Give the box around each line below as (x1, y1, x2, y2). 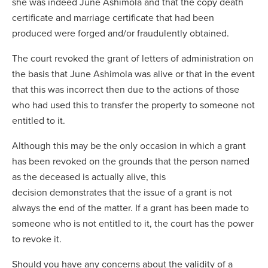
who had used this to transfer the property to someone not (12, 98, 255, 111)
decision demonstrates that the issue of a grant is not (12, 185, 232, 199)
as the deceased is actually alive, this (12, 170, 166, 183)
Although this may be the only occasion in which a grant (12, 139, 246, 152)
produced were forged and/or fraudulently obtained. (12, 26, 232, 39)
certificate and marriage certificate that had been (12, 11, 214, 24)
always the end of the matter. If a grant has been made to (12, 201, 249, 214)
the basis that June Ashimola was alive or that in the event (12, 67, 255, 80)
